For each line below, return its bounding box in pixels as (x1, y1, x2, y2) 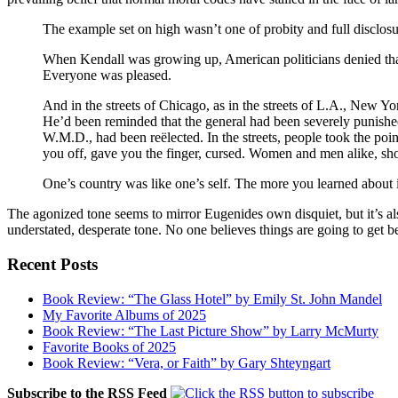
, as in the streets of (206, 98, 316, 114)
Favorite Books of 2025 (43, 338, 176, 354)
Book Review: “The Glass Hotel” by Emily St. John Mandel (43, 291, 382, 306)
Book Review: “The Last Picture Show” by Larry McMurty (43, 322, 378, 338)
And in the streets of (43, 98, 159, 114)
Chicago (159, 98, 206, 114)
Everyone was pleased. (43, 68, 171, 84)
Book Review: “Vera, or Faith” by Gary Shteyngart (43, 354, 330, 370)
